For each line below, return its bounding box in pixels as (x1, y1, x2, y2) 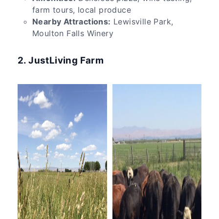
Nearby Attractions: (32, 16, 111, 26)
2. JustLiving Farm (18, 54, 104, 66)
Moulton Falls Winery (32, 28, 113, 38)
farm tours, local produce (32, 4, 131, 15)
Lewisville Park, (110, 16, 174, 26)
